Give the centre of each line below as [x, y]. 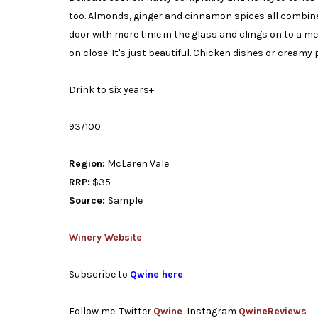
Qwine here [157, 275]
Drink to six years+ [111, 90]
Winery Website [105, 238]
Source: [88, 201]
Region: [87, 164]
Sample [125, 201]
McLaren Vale [137, 164]
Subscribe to [98, 275]
